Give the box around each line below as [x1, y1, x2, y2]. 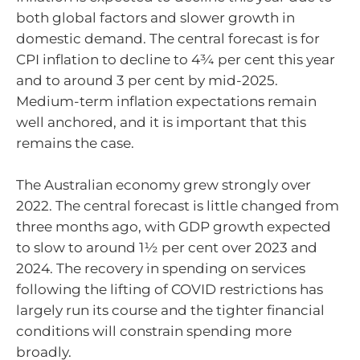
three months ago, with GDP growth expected [16, 218, 331, 235]
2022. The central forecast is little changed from [16, 197, 339, 214]
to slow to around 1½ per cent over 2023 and [16, 239, 317, 256]
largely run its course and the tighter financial [16, 301, 325, 318]
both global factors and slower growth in [16, 10, 295, 27]
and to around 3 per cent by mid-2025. [16, 72, 278, 89]
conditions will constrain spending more [16, 322, 292, 339]
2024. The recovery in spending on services [16, 260, 305, 276]
